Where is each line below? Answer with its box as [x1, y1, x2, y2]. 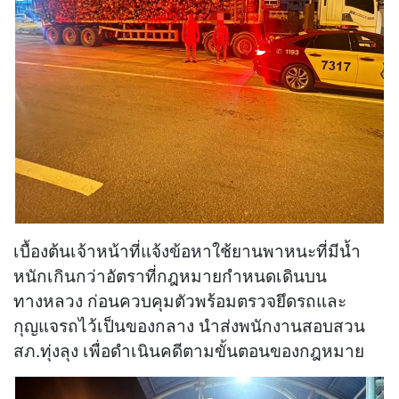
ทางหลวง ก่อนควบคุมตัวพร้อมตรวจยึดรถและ [13, 287, 346, 312]
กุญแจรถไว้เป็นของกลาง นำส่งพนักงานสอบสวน [13, 312, 365, 337]
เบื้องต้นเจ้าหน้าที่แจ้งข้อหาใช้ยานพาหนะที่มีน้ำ [13, 237, 361, 262]
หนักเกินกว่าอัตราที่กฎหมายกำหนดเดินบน [13, 262, 327, 287]
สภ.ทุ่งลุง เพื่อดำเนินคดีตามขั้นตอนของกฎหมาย [13, 337, 364, 362]
